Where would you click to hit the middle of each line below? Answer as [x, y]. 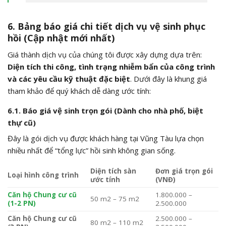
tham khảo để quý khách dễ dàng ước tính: [79, 91]
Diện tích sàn [113, 171]
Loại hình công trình [43, 175]
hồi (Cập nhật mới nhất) [61, 38]
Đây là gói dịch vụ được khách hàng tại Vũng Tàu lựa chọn [106, 138]
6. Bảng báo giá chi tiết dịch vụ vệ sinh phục [106, 26]
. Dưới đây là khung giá [168, 78]
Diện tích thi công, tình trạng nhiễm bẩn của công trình [111, 66]
